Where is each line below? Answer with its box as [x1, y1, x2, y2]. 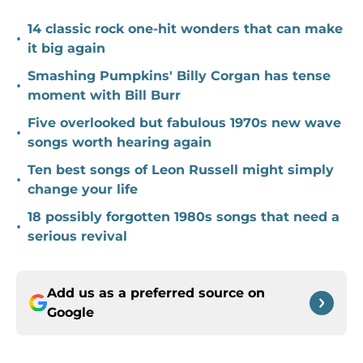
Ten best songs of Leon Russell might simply [28, 162, 334, 178]
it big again [28, 41, 105, 57]
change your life [28, 181, 138, 198]
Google [47, 305, 94, 321]
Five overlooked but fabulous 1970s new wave [28, 115, 341, 131]
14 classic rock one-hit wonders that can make [28, 21, 343, 37]
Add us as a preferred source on [47, 285, 265, 301]
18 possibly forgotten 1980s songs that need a [28, 209, 340, 225]
